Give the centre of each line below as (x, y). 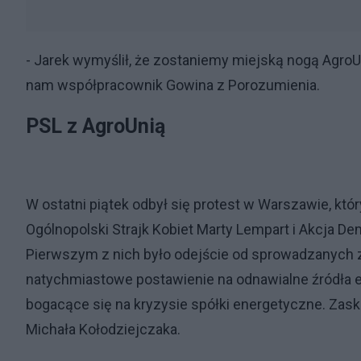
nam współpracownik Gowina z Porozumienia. (173, 85)
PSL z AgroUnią (95, 126)
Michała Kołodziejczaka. (103, 329)
